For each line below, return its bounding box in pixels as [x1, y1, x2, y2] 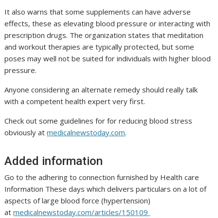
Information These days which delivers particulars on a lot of [4, 184, 207, 194]
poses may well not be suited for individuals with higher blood [4, 54, 211, 64]
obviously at [4, 127, 47, 138]
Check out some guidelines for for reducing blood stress [4, 116, 193, 126]
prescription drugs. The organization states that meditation [4, 30, 204, 40]
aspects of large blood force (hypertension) [4, 196, 151, 206]
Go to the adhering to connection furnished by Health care [4, 172, 200, 182]
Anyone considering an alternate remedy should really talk [4, 85, 198, 95]
